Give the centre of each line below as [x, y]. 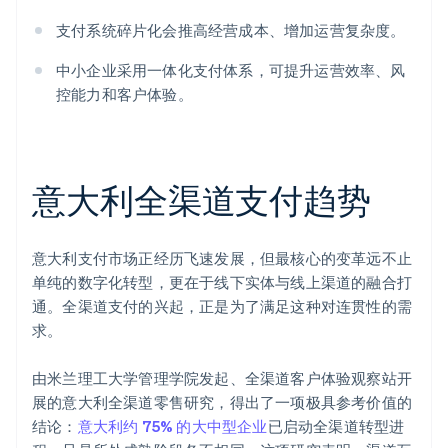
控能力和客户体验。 [124, 94]
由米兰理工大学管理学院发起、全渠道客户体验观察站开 [222, 378]
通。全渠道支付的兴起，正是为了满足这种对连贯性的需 [222, 306]
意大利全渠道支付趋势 [201, 200]
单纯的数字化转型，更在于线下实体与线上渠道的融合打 [222, 282]
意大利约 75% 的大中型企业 [172, 426]
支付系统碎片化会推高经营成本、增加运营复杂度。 [231, 30]
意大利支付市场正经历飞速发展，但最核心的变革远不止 [222, 258]
